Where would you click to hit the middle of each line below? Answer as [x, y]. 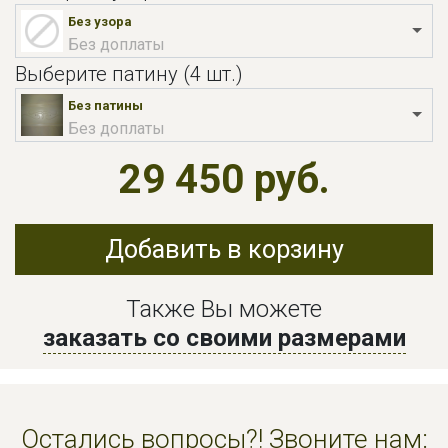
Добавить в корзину [224, 249]
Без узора [100, 22]
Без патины [105, 106]
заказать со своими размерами [224, 338]
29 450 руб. [224, 179]
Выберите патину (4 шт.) [129, 73]
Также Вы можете [224, 309]
